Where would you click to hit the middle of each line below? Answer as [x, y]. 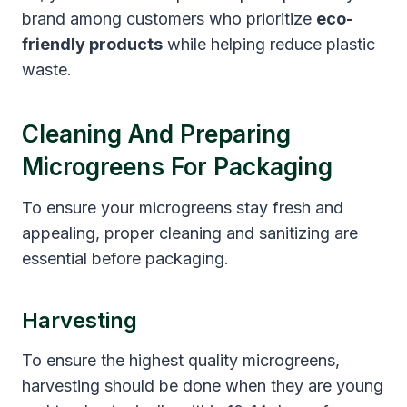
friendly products [92, 44]
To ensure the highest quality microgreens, [181, 360]
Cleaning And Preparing [156, 134]
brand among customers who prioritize [169, 18]
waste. [47, 69]
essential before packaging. [125, 258]
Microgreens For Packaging [177, 166]
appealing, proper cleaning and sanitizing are [190, 233]
